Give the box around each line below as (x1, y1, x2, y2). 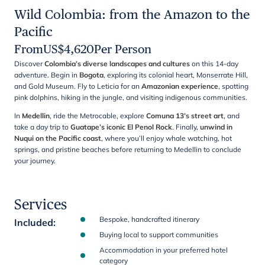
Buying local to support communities (99, 230, 218, 239)
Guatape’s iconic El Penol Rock (70, 122, 172, 131)
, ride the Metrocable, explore (50, 111, 146, 120)
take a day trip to (14, 122, 70, 131)
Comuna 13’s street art (146, 111, 224, 120)
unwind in (200, 122, 232, 131)
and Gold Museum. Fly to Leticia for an (14, 82, 141, 91)
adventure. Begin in (14, 70, 79, 79)
